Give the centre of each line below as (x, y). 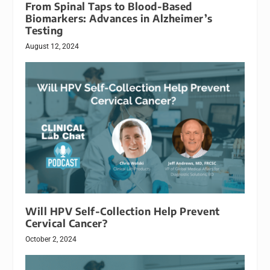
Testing (44, 31)
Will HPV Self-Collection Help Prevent (123, 212)
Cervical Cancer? (67, 224)
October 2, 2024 (51, 240)
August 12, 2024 (52, 47)
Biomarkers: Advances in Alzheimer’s (119, 19)
